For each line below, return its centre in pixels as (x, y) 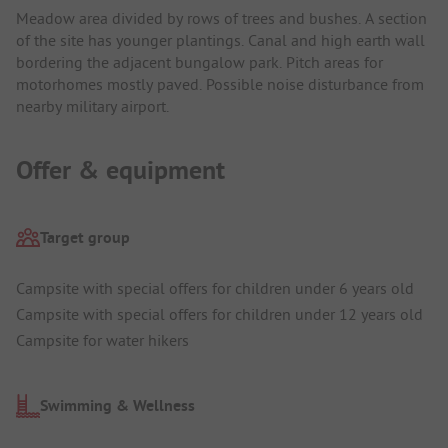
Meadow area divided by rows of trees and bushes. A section (221, 18)
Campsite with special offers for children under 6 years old (215, 288)
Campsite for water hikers (102, 340)
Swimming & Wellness (117, 406)
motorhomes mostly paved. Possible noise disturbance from (220, 84)
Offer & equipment (120, 170)
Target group (85, 237)
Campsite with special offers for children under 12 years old (219, 314)
